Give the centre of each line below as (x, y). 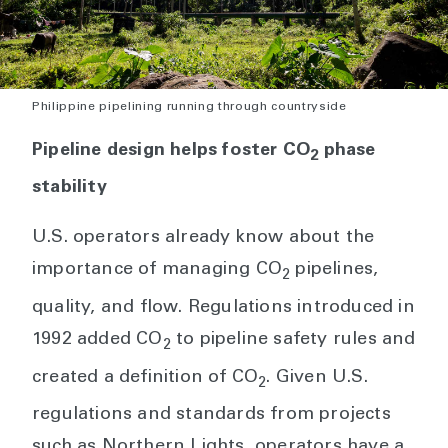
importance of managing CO (157, 270)
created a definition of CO (145, 377)
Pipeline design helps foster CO (171, 150)
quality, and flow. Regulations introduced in (223, 307)
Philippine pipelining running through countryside (189, 106)
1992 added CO (97, 339)
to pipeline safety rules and (293, 339)
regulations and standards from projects (211, 415)
